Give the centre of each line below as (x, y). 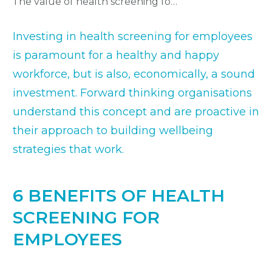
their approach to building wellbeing (113, 130)
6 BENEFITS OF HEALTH (119, 195)
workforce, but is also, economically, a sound (134, 74)
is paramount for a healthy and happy (116, 55)
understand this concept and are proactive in (136, 111)
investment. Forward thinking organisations (132, 93)
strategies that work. (68, 149)
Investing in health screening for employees (133, 36)
